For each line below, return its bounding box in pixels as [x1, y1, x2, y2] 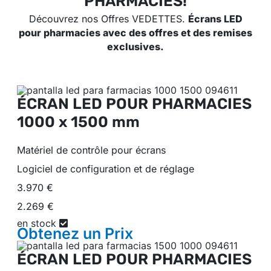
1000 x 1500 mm [17, 113, 140, 131]
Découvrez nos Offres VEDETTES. [28, 13, 188, 25]
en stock [17, 217, 59, 229]
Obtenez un [17, 224, 105, 243]
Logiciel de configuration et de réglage [17, 162, 194, 175]
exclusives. [107, 41, 164, 53]
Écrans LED [188, 13, 243, 25]
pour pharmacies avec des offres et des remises [19, 27, 252, 39]
